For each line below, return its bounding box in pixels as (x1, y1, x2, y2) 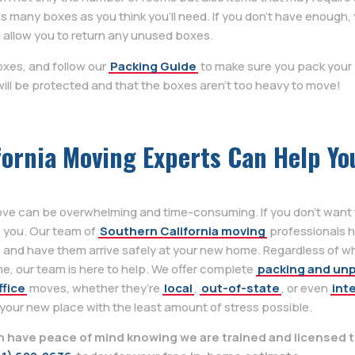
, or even (281, 279, 330, 296)
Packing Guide (110, 57, 197, 74)
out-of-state (201, 279, 280, 296)
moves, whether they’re (27, 279, 162, 296)
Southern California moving (100, 222, 265, 239)
